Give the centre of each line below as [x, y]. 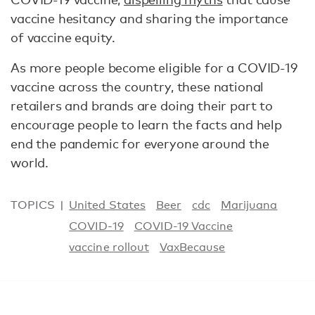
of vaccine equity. [63, 37]
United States [107, 205]
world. [30, 162]
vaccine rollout [109, 247]
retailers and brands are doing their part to [142, 105]
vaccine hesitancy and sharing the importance [149, 18]
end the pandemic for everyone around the [140, 143]
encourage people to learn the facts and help [146, 124]
